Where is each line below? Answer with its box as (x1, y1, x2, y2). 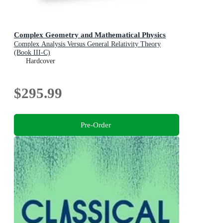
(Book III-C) (14, 49, 50, 57)
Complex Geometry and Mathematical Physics (14, 30, 166, 39)
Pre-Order (80, 120, 111, 129)
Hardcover (26, 57, 55, 65)
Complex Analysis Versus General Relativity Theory (14, 40, 161, 48)
